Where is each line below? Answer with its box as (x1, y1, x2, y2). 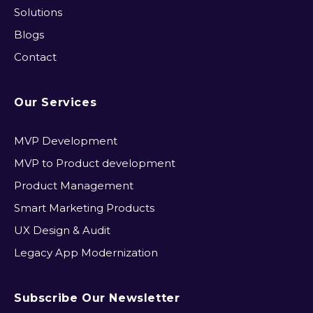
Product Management (14, 179, 133, 192)
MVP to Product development (14, 156, 175, 170)
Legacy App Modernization (14, 246, 158, 259)
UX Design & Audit (14, 224, 110, 237)
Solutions (14, 6, 62, 19)
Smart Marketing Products (14, 201, 154, 214)
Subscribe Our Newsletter (14, 291, 180, 305)
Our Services (14, 96, 97, 109)
